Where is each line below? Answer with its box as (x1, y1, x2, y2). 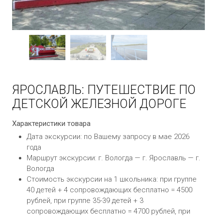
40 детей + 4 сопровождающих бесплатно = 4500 (27, 186, 192, 194)
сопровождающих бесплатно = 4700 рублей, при (27, 207, 190, 216)
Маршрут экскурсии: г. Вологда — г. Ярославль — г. (27, 154, 201, 162)
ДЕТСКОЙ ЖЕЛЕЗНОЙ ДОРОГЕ (12, 97, 186, 111)
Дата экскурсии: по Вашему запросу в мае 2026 (27, 132, 189, 141)
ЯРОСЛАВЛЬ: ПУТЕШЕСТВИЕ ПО (12, 83, 196, 97)
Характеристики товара (12, 119, 91, 128)
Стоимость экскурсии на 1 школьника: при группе (27, 175, 197, 184)
